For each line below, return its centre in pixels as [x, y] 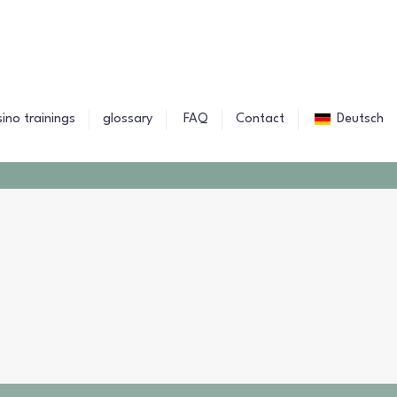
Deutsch [360, 119]
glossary [128, 119]
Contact [260, 119]
